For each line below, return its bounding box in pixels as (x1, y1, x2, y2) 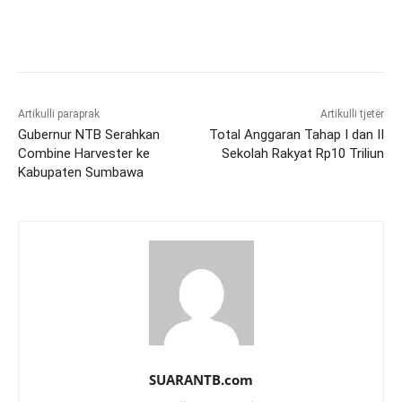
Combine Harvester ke (18, 144, 150, 162)
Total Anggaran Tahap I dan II (208, 126, 384, 143)
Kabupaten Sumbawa (18, 163, 144, 180)
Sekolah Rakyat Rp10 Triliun (221, 144, 384, 162)
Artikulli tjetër (319, 107, 384, 120)
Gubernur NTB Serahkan (18, 126, 160, 143)
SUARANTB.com (149, 370, 253, 389)
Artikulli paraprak (18, 107, 100, 120)
